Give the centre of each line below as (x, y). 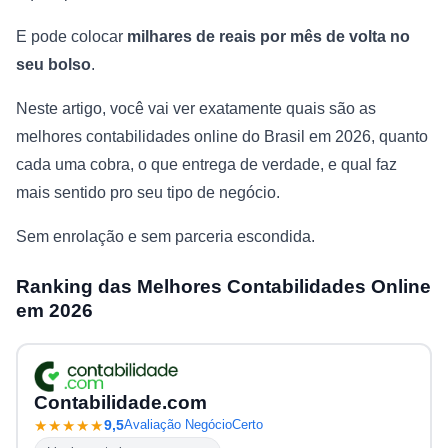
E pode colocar (71, 36)
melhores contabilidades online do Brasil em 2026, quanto (222, 136)
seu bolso (53, 64)
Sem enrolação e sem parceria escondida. (165, 236)
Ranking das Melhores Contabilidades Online (223, 286)
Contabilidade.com (120, 402)
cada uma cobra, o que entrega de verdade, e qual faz (206, 164)
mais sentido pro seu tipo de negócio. (148, 192)
